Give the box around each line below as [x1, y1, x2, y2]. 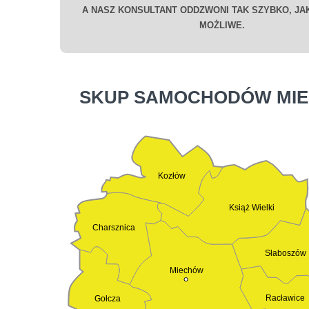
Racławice [266, 292, 306, 303]
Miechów [170, 266, 204, 276]
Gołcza [94, 294, 121, 304]
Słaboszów [264, 248, 306, 259]
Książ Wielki [229, 202, 275, 212]
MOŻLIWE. [199, 20, 245, 30]
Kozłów [157, 171, 186, 181]
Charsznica [92, 222, 136, 232]
